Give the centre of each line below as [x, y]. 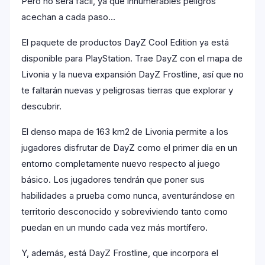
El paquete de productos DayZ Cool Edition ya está [125, 42]
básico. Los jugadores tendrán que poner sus [113, 179]
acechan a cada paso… [68, 17]
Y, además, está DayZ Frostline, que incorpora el [120, 253]
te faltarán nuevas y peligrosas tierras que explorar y [127, 90]
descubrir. [41, 106]
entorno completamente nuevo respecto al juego [121, 163]
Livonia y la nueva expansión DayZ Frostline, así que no [132, 74]
